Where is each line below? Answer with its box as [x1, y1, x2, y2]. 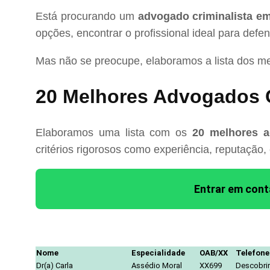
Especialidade [131, 248, 185, 257]
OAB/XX [199, 248, 228, 257]
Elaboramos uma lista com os [36, 126, 192, 139]
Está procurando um [36, 10, 138, 22]
